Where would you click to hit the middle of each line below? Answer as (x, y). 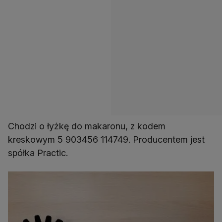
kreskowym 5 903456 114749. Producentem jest (106, 140)
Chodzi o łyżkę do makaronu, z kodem (87, 126)
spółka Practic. (38, 153)
